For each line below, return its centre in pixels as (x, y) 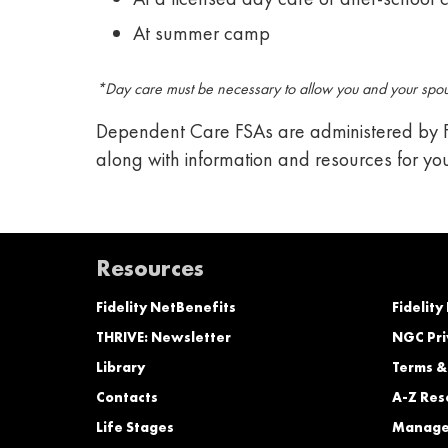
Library (120, 366)
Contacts (127, 396)
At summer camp (201, 32)
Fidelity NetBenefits (166, 306)
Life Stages (135, 426)
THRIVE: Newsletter (163, 336)
